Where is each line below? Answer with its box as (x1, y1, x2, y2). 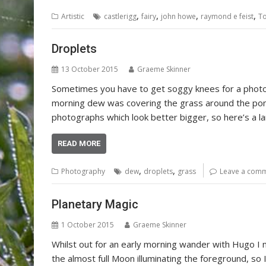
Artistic (61, 11, 84, 21)
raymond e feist (201, 11, 254, 21)
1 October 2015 (61, 219, 114, 230)
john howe (161, 11, 196, 21)
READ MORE (58, 139, 100, 148)
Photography (61, 166, 105, 176)
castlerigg (104, 11, 137, 21)
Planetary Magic (52, 197, 138, 211)
